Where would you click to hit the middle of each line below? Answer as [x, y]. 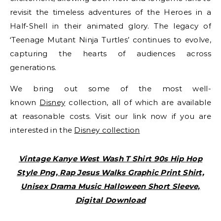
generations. [33, 67]
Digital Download [110, 200]
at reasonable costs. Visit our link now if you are [110, 116]
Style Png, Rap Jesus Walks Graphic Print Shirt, [110, 172]
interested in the [42, 130]
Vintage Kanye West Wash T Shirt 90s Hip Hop [110, 159]
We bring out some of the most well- [110, 89]
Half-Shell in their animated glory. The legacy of [110, 26]
